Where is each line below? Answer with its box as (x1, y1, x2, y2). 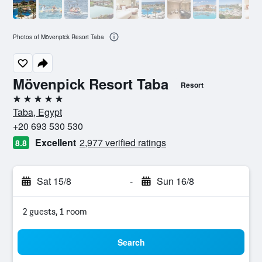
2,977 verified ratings (80, 136, 166, 149)
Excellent (35, 136, 76, 149)
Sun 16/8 (156, 174, 194, 188)
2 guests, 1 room (23, 206, 87, 217)
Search (117, 236, 145, 248)
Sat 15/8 (37, 174, 71, 188)
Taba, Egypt (13, 105, 62, 119)
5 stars (12, 98, 40, 109)
